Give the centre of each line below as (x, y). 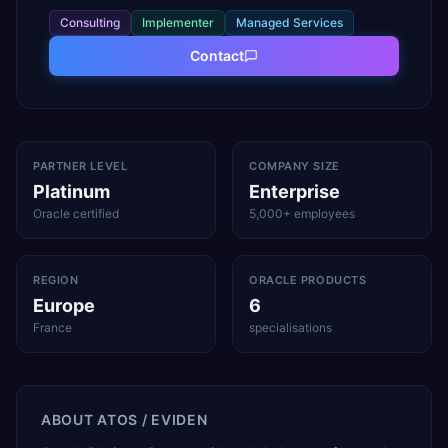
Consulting (90, 22)
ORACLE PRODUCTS (308, 280)
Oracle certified (76, 213)
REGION (56, 280)
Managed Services (289, 22)
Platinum (71, 191)
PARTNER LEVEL (80, 166)
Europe (64, 305)
